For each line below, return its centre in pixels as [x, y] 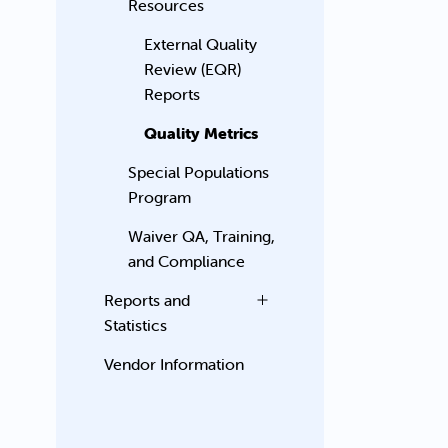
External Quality [201, 44]
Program [160, 197]
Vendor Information [174, 364]
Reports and [147, 300]
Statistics [136, 325]
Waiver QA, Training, [202, 236]
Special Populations [199, 172]
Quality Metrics [201, 133]
